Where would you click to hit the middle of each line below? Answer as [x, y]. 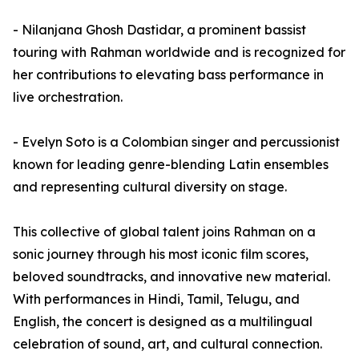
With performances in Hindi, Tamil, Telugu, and [156, 299]
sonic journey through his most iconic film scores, [161, 254]
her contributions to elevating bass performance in [168, 75]
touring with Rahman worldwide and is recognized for [179, 52]
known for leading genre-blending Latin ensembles [171, 165]
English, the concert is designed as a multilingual [163, 322]
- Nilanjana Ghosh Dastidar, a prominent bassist [159, 30]
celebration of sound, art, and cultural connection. [167, 344]
